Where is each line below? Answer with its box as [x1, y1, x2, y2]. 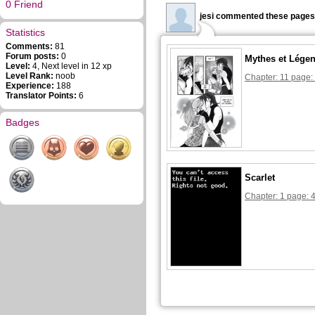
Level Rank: [6, 71, 53, 81]
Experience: [6, 81, 54, 91]
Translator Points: [6, 91, 77, 101]
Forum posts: [6, 51, 59, 61]
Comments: [6, 41, 53, 51]
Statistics [6, 27, 45, 38]
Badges [6, 117, 39, 128]
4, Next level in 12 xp [30, 61, 112, 71]
